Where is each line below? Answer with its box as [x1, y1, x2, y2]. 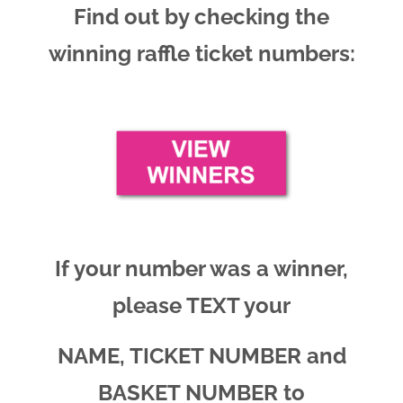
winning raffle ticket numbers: [48, 40, 355, 67]
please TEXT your [112, 291, 291, 318]
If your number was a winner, [55, 255, 348, 282]
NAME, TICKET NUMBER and [57, 342, 346, 369]
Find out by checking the [74, 4, 329, 30]
